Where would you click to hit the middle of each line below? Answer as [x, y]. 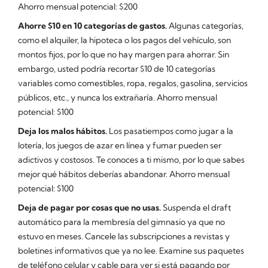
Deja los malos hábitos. [63, 131]
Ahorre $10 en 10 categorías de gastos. [93, 26]
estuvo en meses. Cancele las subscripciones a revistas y [124, 236]
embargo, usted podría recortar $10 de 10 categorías [117, 69]
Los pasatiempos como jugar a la [170, 131]
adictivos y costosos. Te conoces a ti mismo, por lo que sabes [131, 160]
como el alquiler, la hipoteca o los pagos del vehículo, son [124, 40]
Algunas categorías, [206, 26]
